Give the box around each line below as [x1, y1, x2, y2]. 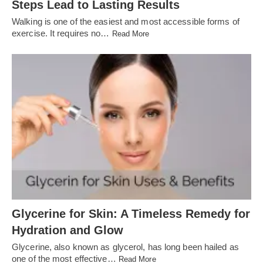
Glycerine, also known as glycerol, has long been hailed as [12, 242, 239, 252]
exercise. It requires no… [12, 28, 112, 38]
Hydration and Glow [12, 224, 123, 237]
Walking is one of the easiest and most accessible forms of [12, 16, 240, 26]
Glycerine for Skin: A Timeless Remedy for [12, 207, 250, 220]
